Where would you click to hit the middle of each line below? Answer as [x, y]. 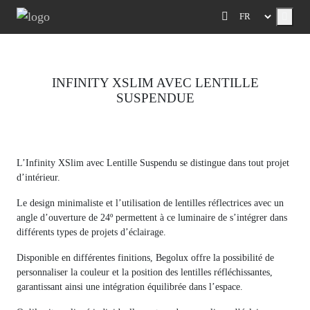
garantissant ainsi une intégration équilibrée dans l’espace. [130, 286]
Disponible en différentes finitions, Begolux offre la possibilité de [145, 257]
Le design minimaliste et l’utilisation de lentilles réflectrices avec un [150, 202]
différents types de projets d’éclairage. [91, 231]
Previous [35, 145]
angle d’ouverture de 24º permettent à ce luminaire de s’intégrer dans [152, 217]
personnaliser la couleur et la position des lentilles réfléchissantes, [145, 272]
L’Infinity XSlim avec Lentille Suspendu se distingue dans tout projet [153, 162]
